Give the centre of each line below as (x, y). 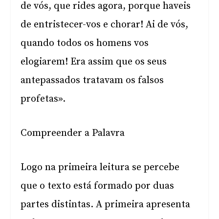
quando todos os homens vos (85, 43)
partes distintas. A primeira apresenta (106, 205)
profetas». (43, 99)
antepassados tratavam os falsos (92, 80)
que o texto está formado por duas (98, 186)
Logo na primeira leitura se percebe (100, 167)
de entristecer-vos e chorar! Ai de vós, (105, 25)
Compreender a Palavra (73, 133)
